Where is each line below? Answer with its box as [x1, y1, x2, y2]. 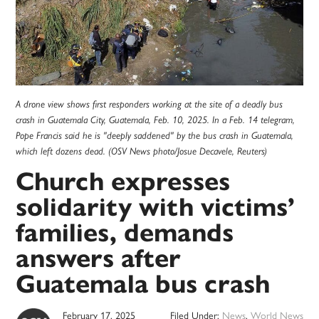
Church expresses [16, 165, 231, 198]
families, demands [16, 216, 234, 249]
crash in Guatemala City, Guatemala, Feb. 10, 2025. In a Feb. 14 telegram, [16, 114, 296, 126]
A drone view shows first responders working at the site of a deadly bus [16, 98, 283, 110]
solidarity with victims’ [16, 191, 296, 224]
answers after [16, 242, 182, 275]
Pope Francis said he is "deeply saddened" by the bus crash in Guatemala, [16, 130, 294, 142]
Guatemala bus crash [16, 268, 271, 300]
